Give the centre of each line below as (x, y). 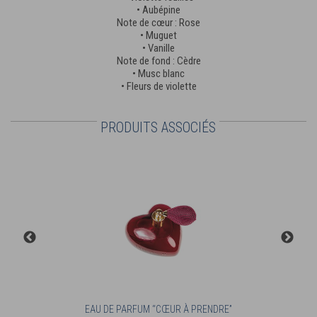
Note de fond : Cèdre (158, 60)
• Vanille (158, 48)
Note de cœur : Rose (158, 22)
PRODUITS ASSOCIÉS (158, 127)
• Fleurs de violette (158, 86)
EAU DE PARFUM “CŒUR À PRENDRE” (159, 309)
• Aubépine (158, 10)
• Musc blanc (158, 73)
